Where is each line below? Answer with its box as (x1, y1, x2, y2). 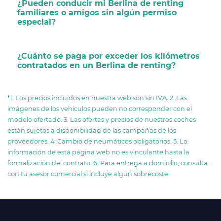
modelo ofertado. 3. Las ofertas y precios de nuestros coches (7, 115, 196, 123)
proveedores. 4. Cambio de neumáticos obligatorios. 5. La (7, 137, 187, 145)
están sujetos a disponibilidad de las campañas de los (7, 126, 176, 134)
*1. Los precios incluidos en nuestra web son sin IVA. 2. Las (7, 94, 187, 102)
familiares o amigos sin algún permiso (17, 7, 177, 17)
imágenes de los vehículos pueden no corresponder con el (7, 105, 192, 112)
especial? (17, 17, 56, 27)
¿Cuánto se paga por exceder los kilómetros (17, 51, 200, 61)
